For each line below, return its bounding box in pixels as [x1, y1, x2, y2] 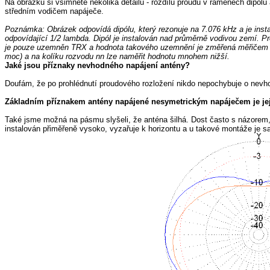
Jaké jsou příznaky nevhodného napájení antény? [5, 61, 190, 70]
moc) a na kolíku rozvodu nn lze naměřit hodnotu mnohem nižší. [5, 52, 230, 61]
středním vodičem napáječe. [5, 7, 104, 16]
